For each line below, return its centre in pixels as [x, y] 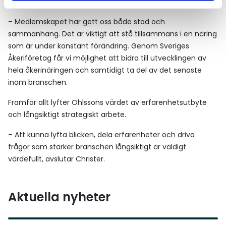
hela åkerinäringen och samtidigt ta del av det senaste [105, 70]
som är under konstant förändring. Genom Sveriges [99, 46]
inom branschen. [38, 82]
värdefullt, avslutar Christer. [56, 159]
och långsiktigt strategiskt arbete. [67, 115]
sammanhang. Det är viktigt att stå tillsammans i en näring [112, 34]
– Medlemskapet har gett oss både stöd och [87, 22]
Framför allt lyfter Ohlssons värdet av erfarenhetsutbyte [107, 103]
